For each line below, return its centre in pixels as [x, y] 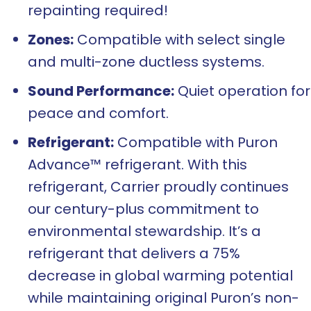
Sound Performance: [101, 91]
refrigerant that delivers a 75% [134, 254]
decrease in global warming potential [160, 276]
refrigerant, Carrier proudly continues [158, 187]
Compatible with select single [179, 40]
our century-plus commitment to [143, 209]
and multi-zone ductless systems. [146, 62]
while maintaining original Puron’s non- [163, 298]
